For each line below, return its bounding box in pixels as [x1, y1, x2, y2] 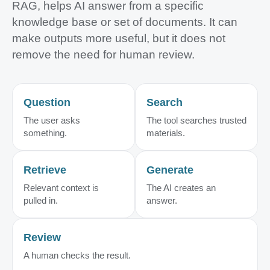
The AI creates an [146, 183, 216, 193]
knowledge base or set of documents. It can [12, 16, 237, 28]
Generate [146, 164, 193, 176]
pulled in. [24, 195, 58, 206]
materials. [146, 128, 185, 138]
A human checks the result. [24, 250, 131, 260]
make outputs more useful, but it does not [12, 32, 225, 45]
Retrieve [24, 164, 66, 176]
